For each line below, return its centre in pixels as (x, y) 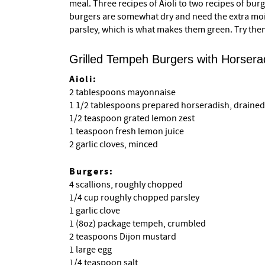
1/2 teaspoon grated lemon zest (132, 118)
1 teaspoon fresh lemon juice (127, 131)
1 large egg (91, 250)
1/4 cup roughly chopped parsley (134, 198)
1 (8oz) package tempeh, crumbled (138, 224)
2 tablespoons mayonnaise (123, 92)
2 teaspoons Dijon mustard (123, 237)
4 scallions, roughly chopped (126, 185)
